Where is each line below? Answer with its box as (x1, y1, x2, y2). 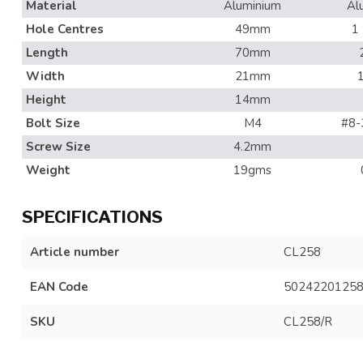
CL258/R (283, 314, 332, 330)
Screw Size (26, 139, 91, 155)
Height (26, 92, 66, 108)
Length (26, 45, 68, 61)
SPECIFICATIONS (22, 207, 163, 227)
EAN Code (30, 279, 88, 295)
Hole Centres (26, 21, 104, 37)
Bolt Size (26, 115, 80, 131)
